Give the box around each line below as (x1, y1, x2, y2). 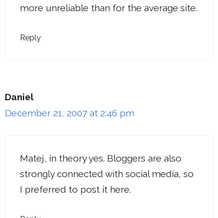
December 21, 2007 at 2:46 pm (5, 108, 134, 119)
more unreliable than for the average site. (20, 2, 197, 13)
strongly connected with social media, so (20, 168, 194, 179)
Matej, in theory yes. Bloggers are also (20, 152, 182, 163)
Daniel (5, 91, 34, 103)
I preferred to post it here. (20, 183, 131, 195)
